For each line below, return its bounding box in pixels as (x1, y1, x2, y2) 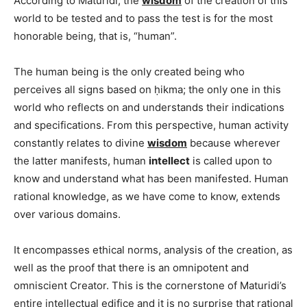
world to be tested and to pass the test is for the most (14, 11, 273, 25)
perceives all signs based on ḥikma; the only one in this (14, 82, 281, 96)
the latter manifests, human (14, 153, 149, 167)
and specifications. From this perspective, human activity (14, 118, 288, 132)
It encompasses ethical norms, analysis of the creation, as (14, 243, 293, 256)
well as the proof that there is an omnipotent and (14, 260, 249, 274)
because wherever (187, 136, 280, 149)
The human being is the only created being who (14, 64, 245, 78)
